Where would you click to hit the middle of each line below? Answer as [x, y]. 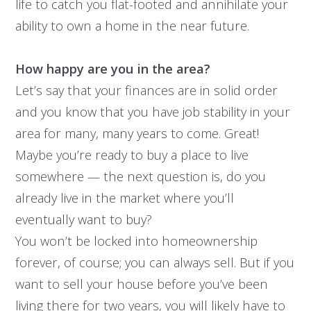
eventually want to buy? [83, 219]
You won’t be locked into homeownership [136, 241]
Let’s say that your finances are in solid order [146, 90]
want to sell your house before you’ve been [141, 284]
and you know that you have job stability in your [152, 112]
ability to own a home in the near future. [132, 26]
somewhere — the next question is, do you [140, 176]
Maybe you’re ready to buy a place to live [132, 155]
